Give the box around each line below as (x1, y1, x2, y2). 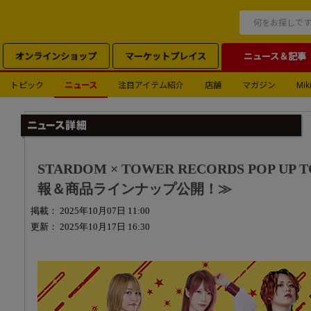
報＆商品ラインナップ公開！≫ (37, 182, 232, 196)
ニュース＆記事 (243, 51, 306, 62)
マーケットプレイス (124, 51, 206, 62)
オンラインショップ (15, 51, 97, 62)
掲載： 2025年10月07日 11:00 (31, 205, 150, 216)
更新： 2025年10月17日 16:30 (31, 221, 150, 232)
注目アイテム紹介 (118, 80, 184, 90)
